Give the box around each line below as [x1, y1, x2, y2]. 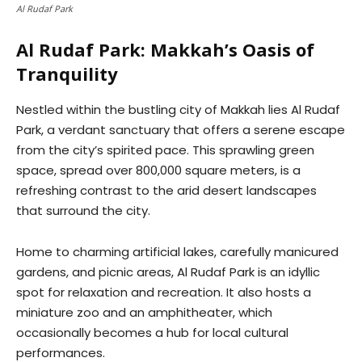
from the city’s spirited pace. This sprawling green [16, 141, 314, 158]
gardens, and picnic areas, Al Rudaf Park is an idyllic [16, 263, 320, 280]
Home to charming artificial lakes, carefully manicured [16, 243, 339, 260]
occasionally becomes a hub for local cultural [16, 324, 288, 341]
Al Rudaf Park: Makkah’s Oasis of [16, 37, 314, 61]
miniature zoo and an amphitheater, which [16, 304, 272, 321]
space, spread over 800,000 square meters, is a [16, 162, 301, 179]
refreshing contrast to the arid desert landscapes [16, 182, 317, 199]
